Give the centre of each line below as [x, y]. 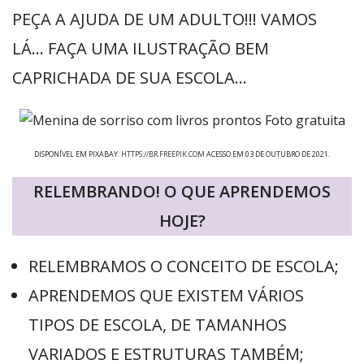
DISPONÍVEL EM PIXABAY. [78, 154]
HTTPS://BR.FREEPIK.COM [163, 154]
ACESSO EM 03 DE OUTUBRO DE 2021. [267, 154]
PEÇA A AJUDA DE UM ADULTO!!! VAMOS [165, 19]
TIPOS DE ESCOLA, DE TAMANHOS [158, 325]
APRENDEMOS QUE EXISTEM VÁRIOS [166, 296]
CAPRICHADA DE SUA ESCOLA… [130, 78]
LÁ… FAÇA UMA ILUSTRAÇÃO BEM [141, 49]
